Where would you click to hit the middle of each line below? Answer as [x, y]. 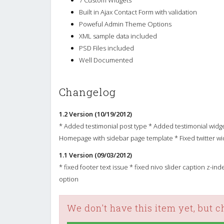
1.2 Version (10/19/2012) [95, 114]
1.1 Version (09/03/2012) [95, 155]
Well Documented [106, 60]
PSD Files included [106, 48]
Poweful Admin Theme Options [125, 24]
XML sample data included [118, 36]
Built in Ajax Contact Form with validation [138, 12]
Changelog [87, 92]
